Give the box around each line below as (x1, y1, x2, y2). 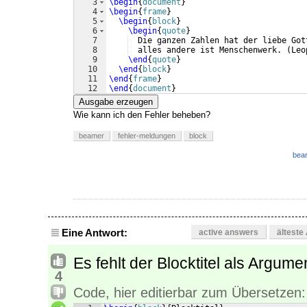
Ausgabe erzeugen (79, 97, 153, 108)
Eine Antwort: (62, 227, 127, 239)
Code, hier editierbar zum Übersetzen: (73, 285, 306, 301)
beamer (79, 132, 104, 140)
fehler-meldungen (118, 132, 175, 140)
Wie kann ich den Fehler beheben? (73, 110, 210, 121)
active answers (199, 228, 258, 238)
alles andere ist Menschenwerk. (128, 45, 286, 56)
